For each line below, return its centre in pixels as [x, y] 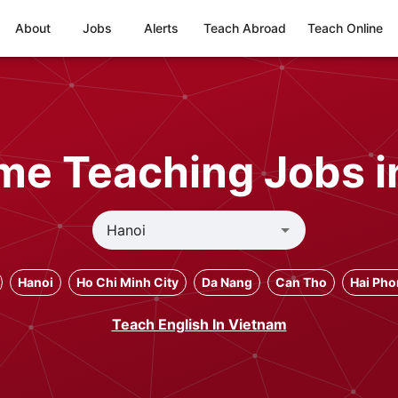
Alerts [161, 28]
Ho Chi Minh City [127, 282]
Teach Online [345, 28]
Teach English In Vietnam [199, 324]
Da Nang [227, 282]
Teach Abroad [245, 28]
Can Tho [301, 282]
